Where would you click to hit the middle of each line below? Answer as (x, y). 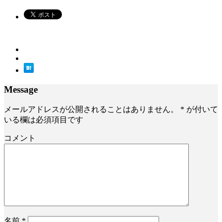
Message (21, 89)
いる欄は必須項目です (44, 120)
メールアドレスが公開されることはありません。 (91, 110)
